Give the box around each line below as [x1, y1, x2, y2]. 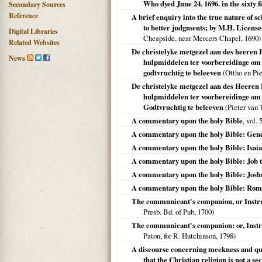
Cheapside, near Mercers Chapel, [143, 33, 244, 43]
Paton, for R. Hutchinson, [143, 230, 219, 241]
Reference [9, 11, 38, 20]
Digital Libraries [9, 26, 58, 36]
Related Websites [9, 37, 60, 47]
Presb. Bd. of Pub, [143, 206, 198, 217]
